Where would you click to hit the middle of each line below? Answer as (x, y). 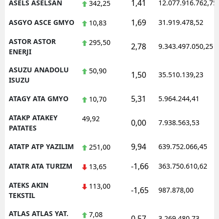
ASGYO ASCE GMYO (42, 22)
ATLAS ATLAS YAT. (39, 213)
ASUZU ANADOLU (39, 69)
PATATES (23, 128)
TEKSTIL (22, 195)
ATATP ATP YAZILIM (41, 146)
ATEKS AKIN (29, 185)
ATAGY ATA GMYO (39, 98)
